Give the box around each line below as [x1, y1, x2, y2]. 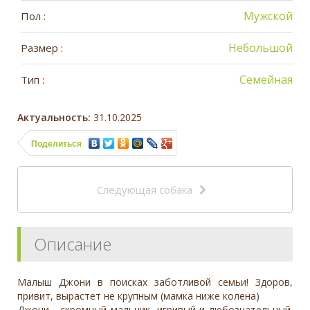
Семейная [239, 71, 293, 87]
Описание [34, 232, 111, 255]
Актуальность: [17, 110, 91, 124]
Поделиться [31, 138, 82, 149]
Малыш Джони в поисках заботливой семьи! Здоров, [17, 275, 293, 289]
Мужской [244, 8, 293, 24]
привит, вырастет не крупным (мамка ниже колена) [17, 289, 259, 302]
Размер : [21, 40, 63, 55]
